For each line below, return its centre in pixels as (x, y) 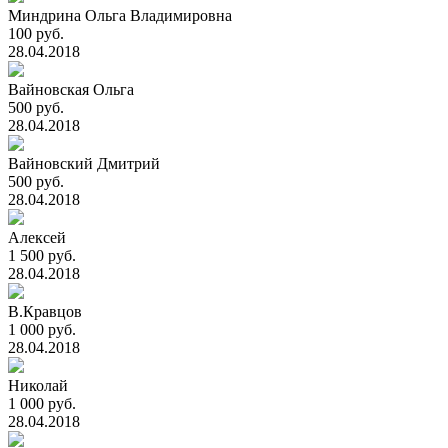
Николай (38, 385)
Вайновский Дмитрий (84, 163)
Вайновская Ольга (71, 89)
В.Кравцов (45, 311)
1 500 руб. (42, 255)
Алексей (37, 237)
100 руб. (36, 33)
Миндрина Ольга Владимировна (120, 15)
